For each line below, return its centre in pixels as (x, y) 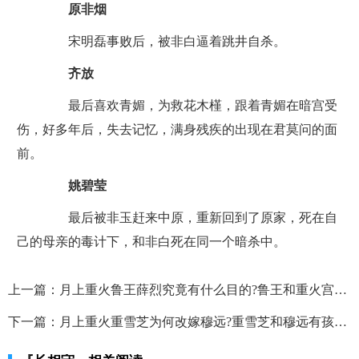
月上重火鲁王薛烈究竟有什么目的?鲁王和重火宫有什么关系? (197, 290)
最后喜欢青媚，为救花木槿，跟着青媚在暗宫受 (190, 105)
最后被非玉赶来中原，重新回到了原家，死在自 (190, 218)
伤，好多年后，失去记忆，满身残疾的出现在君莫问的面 (177, 129)
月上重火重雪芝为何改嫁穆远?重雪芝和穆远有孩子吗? (197, 322)
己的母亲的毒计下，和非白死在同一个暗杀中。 (151, 242)
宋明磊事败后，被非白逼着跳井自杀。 (164, 41)
